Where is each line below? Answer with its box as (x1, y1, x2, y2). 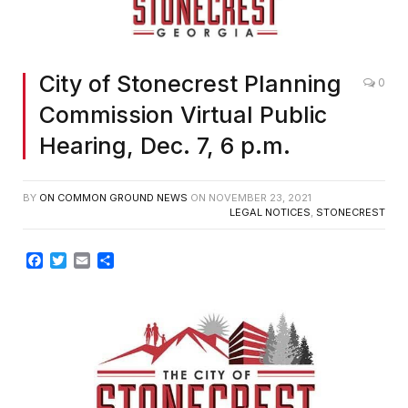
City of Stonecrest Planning (39, 70, 342, 98)
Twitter (66, 251, 114, 270)
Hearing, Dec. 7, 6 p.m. (39, 132, 291, 160)
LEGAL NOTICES (229, 206, 311, 219)
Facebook (43, 251, 112, 270)
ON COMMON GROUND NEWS (39, 191, 188, 205)
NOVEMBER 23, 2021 (209, 191, 311, 205)
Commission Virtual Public (39, 101, 327, 129)
